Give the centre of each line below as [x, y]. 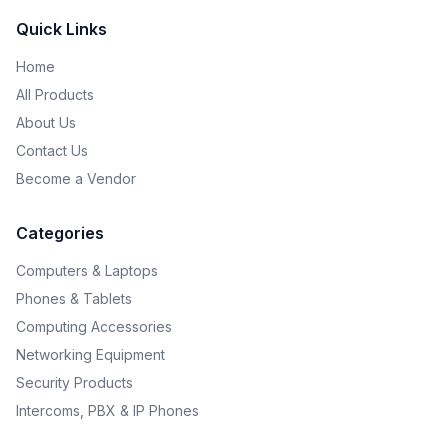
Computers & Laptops [87, 270]
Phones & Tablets [74, 298]
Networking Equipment [90, 354]
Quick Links [61, 29]
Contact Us [52, 150]
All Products [55, 94]
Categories [60, 233]
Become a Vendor [76, 178]
